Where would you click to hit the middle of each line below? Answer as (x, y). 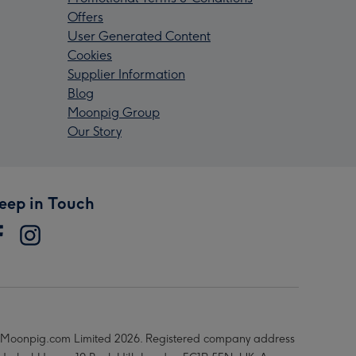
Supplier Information (126, 74)
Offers (85, 17)
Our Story (95, 132)
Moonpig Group (114, 112)
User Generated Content (139, 36)
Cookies (90, 55)
